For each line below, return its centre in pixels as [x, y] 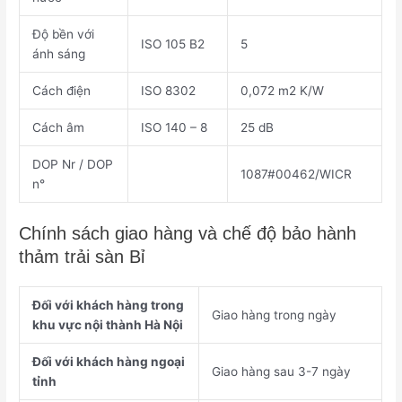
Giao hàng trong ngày [274, 315]
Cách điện [61, 91]
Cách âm [58, 128]
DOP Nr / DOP [72, 165]
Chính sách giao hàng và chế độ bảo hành [188, 233]
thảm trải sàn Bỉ [82, 256]
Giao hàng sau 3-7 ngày [281, 371]
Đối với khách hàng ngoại [108, 361]
